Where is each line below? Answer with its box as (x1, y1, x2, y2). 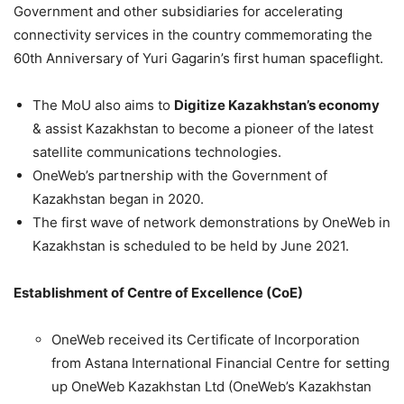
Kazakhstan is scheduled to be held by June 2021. (32, 237, 349, 255)
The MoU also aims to (32, 96, 174, 115)
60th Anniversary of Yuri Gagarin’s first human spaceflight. (14, 50, 383, 68)
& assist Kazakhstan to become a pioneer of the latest (32, 120, 373, 138)
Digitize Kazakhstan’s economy (174, 96, 380, 115)
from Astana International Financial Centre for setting (51, 354, 390, 372)
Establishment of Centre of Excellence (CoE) (14, 284, 303, 302)
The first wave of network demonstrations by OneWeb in (32, 214, 390, 232)
